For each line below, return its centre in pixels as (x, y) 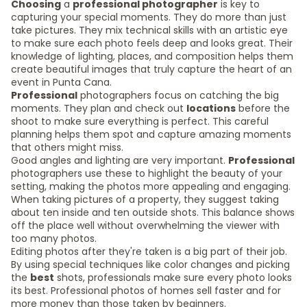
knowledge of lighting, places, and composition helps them (152, 56)
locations (211, 108)
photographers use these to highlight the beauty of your (147, 173)
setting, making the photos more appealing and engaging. (151, 186)
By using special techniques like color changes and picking (150, 265)
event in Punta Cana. (61, 82)
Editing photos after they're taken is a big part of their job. (149, 251)
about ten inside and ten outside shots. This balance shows (153, 212)
